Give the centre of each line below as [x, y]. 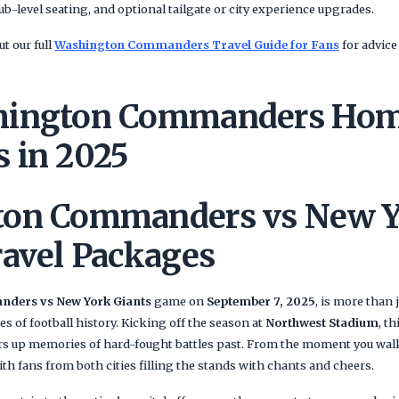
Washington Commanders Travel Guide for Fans [197, 45]
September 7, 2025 [261, 301]
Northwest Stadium [322, 322]
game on [179, 301]
